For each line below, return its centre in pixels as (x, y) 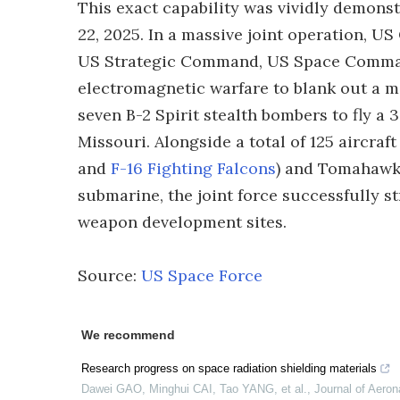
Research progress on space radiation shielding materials (229, 368)
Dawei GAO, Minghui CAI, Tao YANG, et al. (194, 389)
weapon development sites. (182, 222)
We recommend (128, 335)
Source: (109, 275)
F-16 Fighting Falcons (193, 168)
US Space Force (202, 275)
